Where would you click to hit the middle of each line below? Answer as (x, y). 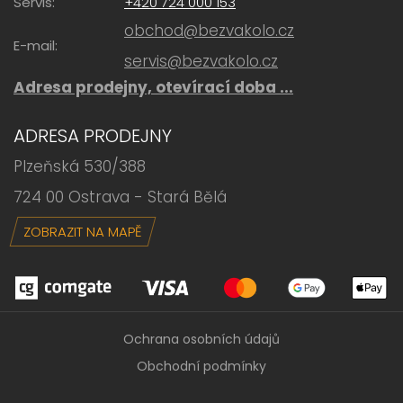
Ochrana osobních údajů (201, 339)
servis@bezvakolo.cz (201, 62)
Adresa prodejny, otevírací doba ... (153, 88)
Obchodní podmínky (201, 366)
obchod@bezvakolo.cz (209, 31)
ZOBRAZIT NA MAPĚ (83, 232)
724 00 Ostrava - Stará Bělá (120, 197)
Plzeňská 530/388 (80, 167)
